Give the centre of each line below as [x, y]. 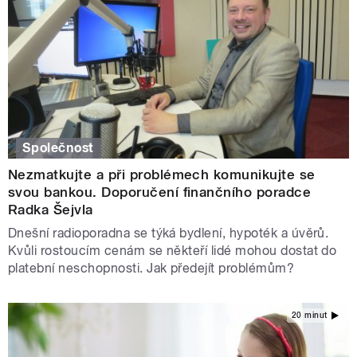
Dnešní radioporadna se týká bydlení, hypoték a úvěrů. [169, 233]
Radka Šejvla [51, 209]
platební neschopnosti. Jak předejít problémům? [151, 268]
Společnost [58, 147]
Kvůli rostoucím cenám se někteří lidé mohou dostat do [173, 250]
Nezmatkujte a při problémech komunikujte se [162, 174]
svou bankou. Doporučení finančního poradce [160, 192]
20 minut [309, 316]
